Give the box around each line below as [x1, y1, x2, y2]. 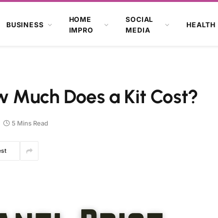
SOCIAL [126, 15, 154, 23]
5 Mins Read [12, 119, 48, 127]
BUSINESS [6, 20, 44, 29]
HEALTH [186, 20, 216, 29]
